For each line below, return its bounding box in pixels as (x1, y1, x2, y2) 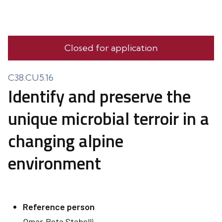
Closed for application (64, 42, 158, 54)
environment (8, 150, 101, 176)
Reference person (23, 201, 95, 212)
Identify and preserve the (8, 83, 191, 110)
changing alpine (8, 127, 123, 154)
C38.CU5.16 (8, 72, 54, 83)
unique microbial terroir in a (8, 105, 209, 132)
